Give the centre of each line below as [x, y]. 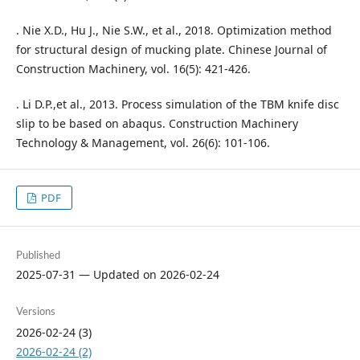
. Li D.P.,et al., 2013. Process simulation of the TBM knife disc [177, 104]
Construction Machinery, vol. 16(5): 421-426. [133, 69]
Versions [35, 311]
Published [38, 255]
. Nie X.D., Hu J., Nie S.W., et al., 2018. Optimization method [174, 31]
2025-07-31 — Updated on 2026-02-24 [117, 275]
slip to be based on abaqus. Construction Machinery [157, 124]
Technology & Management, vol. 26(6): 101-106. [143, 143]
